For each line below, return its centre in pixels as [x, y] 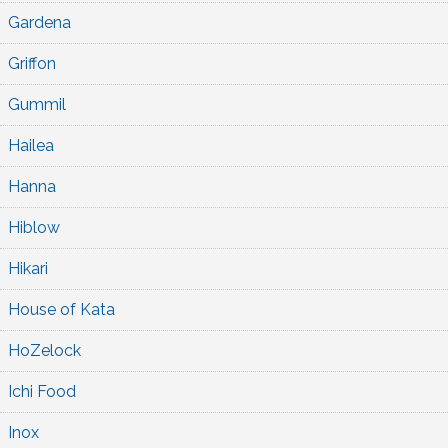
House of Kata [61, 309]
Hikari [28, 268]
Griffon [32, 63]
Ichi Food [42, 391]
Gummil [37, 104]
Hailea [31, 145]
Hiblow [34, 227]
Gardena [39, 22]
